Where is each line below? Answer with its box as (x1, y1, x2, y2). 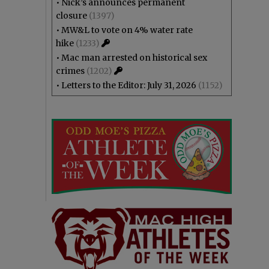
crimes (56, 65, 85, 76)
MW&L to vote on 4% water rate (61, 25, 193, 35)
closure (56, 10, 87, 21)
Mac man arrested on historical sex (61, 52, 207, 63)
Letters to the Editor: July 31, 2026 (61, 80, 196, 91)
